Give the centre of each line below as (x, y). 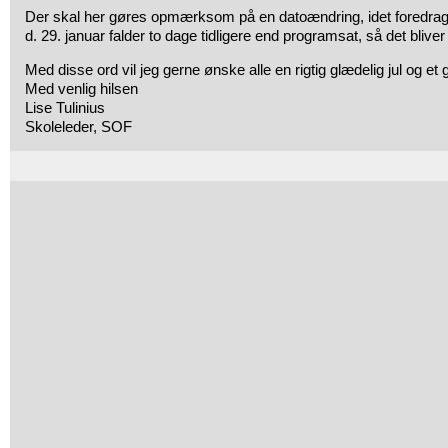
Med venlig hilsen (81, 88)
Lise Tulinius (65, 107)
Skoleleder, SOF (78, 126)
